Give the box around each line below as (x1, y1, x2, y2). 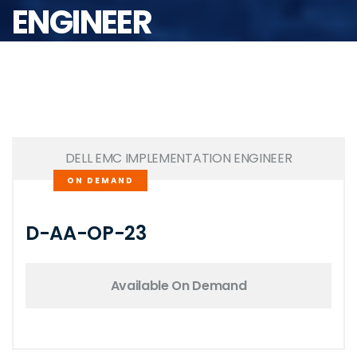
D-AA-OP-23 (25, 220, 147, 246)
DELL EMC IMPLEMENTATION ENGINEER (65, 149, 292, 167)
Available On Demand (110, 276, 247, 295)
